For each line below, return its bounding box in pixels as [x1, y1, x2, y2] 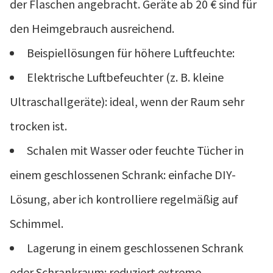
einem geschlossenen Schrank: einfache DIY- [10, 166, 236, 182]
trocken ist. [10, 118, 67, 133]
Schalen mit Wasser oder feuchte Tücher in [27, 142, 244, 158]
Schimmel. [10, 215, 63, 231]
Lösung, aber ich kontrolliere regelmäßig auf [10, 191, 238, 207]
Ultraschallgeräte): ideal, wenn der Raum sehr [10, 93, 244, 109]
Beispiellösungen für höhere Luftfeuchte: [27, 44, 235, 60]
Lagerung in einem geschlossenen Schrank [27, 239, 243, 255]
